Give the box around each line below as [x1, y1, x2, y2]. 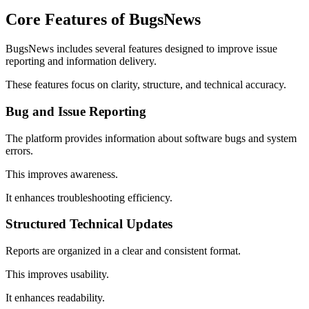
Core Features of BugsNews [6, 10, 201, 29]
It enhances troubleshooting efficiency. [6, 191, 172, 203]
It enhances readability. [6, 292, 105, 304]
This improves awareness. [6, 168, 118, 180]
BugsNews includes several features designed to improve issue [6, 43, 277, 55]
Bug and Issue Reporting [6, 103, 146, 119]
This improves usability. [6, 268, 109, 281]
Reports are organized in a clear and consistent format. [6, 245, 241, 257]
